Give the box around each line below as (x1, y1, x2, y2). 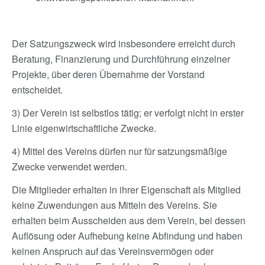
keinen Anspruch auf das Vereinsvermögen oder (12, 244, 214, 258)
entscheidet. (12, 83, 63, 96)
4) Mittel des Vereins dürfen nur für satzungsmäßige (12, 144, 227, 158)
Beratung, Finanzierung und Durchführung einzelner (12, 52, 230, 66)
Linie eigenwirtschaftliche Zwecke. (12, 121, 156, 135)
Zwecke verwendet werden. (12, 160, 127, 173)
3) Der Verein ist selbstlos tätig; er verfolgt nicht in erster (12, 106, 244, 119)
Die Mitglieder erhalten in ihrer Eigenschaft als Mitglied (12, 183, 241, 196)
